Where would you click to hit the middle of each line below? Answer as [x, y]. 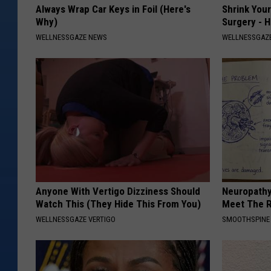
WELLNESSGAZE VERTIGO [76, 220]
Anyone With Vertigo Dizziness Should [118, 191]
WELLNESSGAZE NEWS [71, 38]
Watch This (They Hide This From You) [118, 204]
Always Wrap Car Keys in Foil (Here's [113, 9]
